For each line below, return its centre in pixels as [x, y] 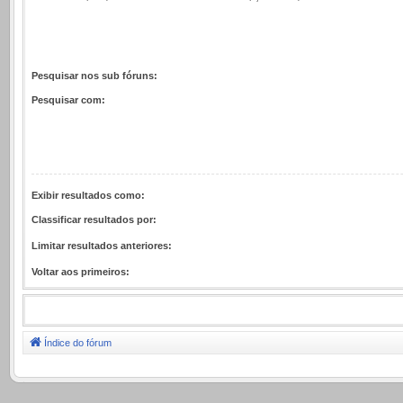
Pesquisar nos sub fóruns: [94, 75]
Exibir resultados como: [88, 195]
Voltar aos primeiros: [81, 271]
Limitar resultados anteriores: [102, 245]
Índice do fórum [78, 342]
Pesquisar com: [68, 99]
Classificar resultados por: [94, 219]
